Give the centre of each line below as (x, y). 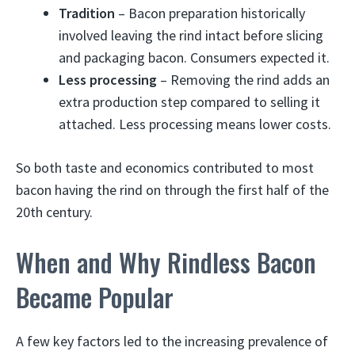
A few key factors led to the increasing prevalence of (172, 341)
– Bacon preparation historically (210, 13)
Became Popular (95, 297)
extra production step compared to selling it (189, 102)
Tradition (87, 13)
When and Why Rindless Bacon (166, 262)
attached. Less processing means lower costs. (195, 124)
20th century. (54, 212)
